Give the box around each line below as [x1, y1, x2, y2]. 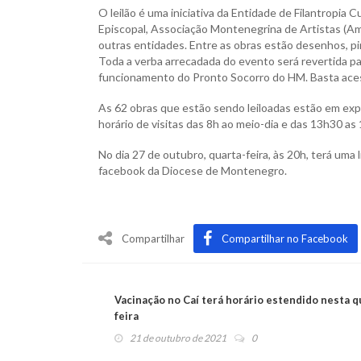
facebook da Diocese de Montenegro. [98, 163, 287, 177]
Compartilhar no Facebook [222, 231, 348, 245]
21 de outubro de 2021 [130, 331, 226, 344]
